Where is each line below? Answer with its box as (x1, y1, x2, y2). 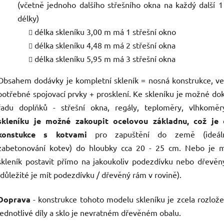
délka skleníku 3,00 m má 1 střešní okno (34, 26, 178, 37)
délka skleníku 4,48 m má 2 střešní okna (34, 40, 175, 50)
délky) (17, 13, 39, 23)
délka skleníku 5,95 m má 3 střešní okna (34, 53, 175, 64)
